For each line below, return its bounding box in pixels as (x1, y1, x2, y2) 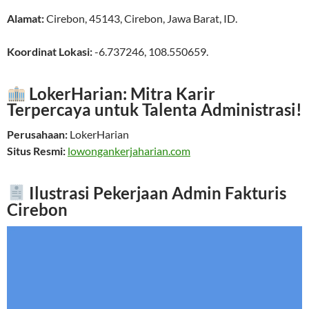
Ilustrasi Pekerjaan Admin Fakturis (26, 182, 287, 203)
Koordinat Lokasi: (7, 44, 92, 58)
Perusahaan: (7, 128, 68, 141)
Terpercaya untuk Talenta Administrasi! (7, 99, 302, 120)
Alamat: (7, 11, 44, 25)
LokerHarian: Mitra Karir (26, 83, 216, 103)
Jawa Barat (167, 11, 219, 25)
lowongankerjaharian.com (68, 144, 190, 158)
